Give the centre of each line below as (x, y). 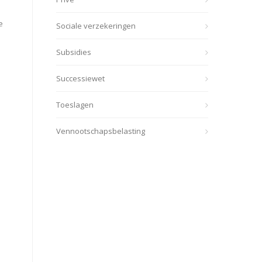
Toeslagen (75, 105)
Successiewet (80, 78)
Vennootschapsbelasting (101, 131)
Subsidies (74, 52)
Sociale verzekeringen (96, 26)
